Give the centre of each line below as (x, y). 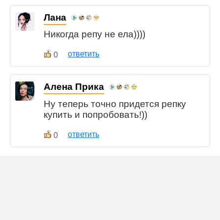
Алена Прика (74, 87)
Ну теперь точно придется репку (115, 104)
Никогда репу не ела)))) (95, 34)
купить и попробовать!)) (96, 114)
